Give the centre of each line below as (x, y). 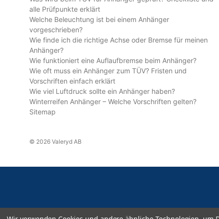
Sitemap (43, 112)
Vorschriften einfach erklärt (72, 81)
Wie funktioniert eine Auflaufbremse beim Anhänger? (113, 61)
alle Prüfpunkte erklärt (65, 9)
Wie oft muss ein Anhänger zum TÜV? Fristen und (108, 71)
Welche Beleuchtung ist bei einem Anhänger (99, 20)
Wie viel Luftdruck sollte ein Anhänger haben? (102, 91)
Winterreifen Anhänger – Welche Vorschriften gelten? (113, 102)
